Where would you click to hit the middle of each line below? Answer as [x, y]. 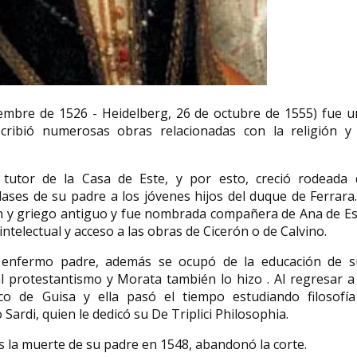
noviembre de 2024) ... [113, 151]
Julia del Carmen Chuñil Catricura [141, 127]
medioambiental [113, 105]
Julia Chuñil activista [125, 88]
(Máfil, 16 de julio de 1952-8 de [133, 139]
